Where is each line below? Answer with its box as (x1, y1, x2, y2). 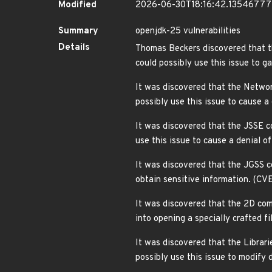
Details (58, 42, 90, 53)
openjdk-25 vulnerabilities (135, 25, 240, 37)
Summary (58, 25, 98, 37)
